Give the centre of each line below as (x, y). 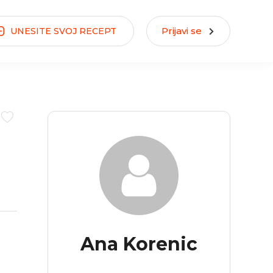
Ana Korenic (139, 244)
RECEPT (97, 31)
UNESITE (32, 31)
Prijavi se (182, 31)
